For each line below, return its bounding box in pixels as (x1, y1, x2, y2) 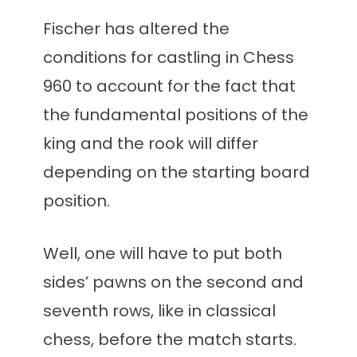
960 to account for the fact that (43, 75, 296, 98)
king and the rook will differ (43, 132, 258, 155)
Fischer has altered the (43, 18, 229, 41)
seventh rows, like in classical (43, 300, 276, 323)
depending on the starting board (43, 161, 310, 184)
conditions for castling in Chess (43, 46, 294, 69)
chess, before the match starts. (43, 328, 296, 351)
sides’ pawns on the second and (43, 271, 304, 294)
